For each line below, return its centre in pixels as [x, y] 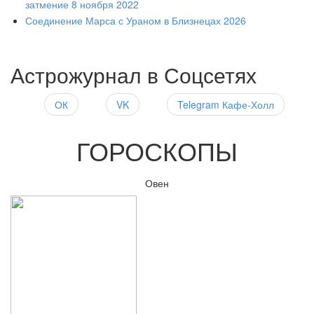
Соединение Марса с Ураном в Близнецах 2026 [136, 21]
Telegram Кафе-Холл [226, 104]
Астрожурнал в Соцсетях [134, 74]
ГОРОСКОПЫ [157, 151]
